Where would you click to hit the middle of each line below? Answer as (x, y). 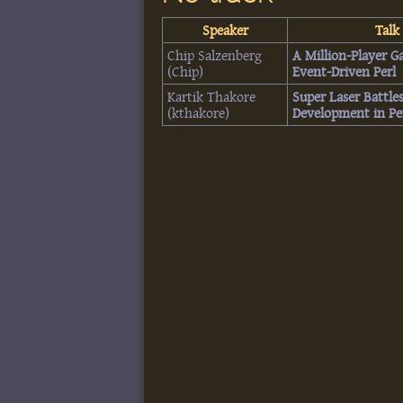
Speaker (226, 30)
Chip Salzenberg (215, 55)
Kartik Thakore (212, 97)
